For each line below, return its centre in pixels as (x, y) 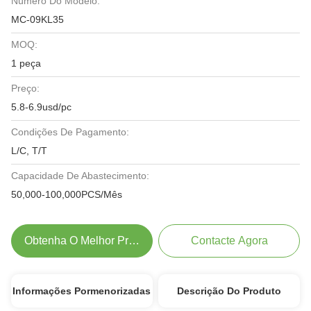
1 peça (26, 63)
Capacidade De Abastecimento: (80, 176)
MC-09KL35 (37, 19)
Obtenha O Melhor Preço (85, 241)
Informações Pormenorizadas (82, 291)
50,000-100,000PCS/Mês (67, 194)
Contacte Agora (229, 241)
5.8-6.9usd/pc (41, 107)
